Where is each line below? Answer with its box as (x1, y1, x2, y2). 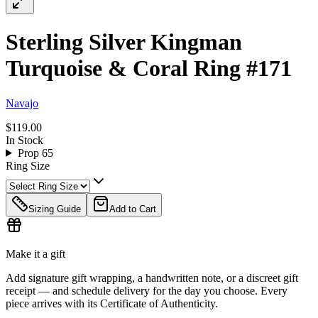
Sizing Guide (28, 203, 81, 214)
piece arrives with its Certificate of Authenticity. (6, 297, 218, 309)
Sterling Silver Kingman (6, 29, 242, 55)
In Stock (6, 133, 43, 146)
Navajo (6, 97, 38, 109)
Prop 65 (17, 146, 53, 159)
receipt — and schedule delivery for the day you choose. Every (6, 284, 287, 297)
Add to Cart (109, 203, 156, 214)
